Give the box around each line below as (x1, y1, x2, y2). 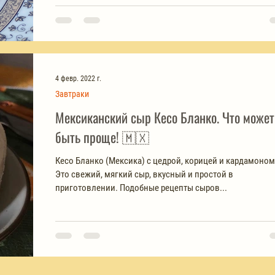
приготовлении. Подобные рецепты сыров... (55, 182, 227, 194)
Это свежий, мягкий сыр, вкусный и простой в (55, 169, 233, 180)
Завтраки (55, 89, 89, 99)
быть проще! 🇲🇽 (122, 127, 149, 147)
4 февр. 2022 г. (55, 74, 101, 83)
